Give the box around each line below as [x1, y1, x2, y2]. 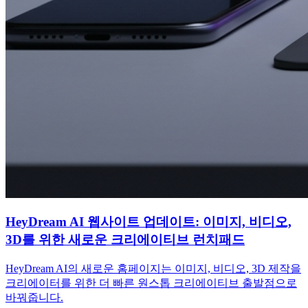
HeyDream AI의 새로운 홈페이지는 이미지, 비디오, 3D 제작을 [5, 263, 301, 275]
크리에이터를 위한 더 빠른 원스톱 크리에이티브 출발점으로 [5, 277, 297, 289]
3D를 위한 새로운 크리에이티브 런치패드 [5, 232, 245, 247]
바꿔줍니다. [5, 291, 63, 304]
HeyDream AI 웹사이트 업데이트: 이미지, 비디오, [5, 214, 291, 230]
